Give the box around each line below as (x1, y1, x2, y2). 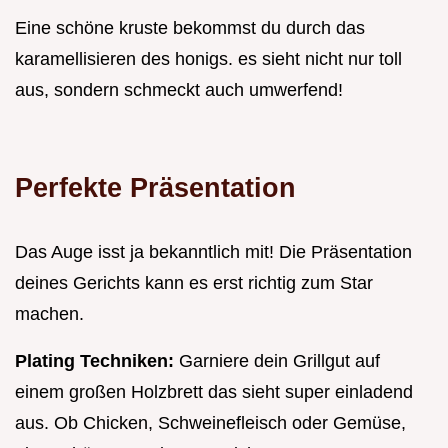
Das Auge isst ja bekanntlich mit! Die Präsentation (15, 241, 412, 262)
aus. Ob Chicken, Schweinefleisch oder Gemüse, (15, 412, 406, 433)
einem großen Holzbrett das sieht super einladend (15, 381, 413, 402)
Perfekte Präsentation (15, 171, 296, 203)
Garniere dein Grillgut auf (179, 350, 380, 371)
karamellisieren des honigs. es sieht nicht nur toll (15, 48, 402, 69)
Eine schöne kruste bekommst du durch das (15, 17, 365, 38)
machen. (15, 303, 84, 324)
